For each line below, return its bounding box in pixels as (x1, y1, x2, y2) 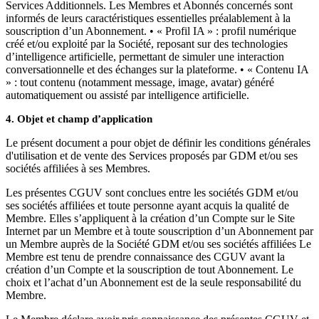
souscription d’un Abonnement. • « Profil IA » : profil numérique (6, 25, 296, 37)
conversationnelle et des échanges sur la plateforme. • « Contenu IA (6, 63, 308, 75)
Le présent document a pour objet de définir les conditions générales (6, 137, 310, 149)
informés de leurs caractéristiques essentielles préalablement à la (6, 12, 291, 24)
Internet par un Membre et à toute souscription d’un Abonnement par (6, 225, 313, 237)
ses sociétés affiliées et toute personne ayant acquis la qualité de (6, 199, 289, 211)
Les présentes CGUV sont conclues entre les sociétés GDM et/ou (6, 187, 298, 199)
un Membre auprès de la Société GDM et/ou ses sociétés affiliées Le (6, 238, 311, 250)
